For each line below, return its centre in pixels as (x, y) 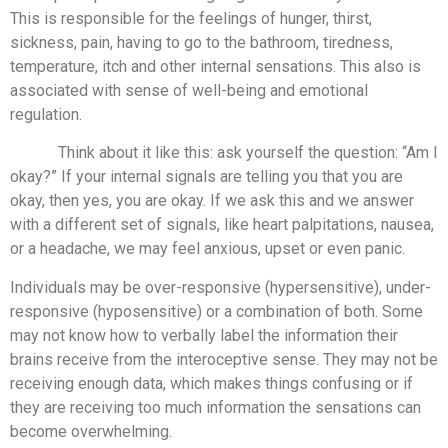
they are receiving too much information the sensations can (215, 407)
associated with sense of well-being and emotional (189, 90)
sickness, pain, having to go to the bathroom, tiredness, (201, 42)
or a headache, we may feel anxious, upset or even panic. (207, 249)
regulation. (46, 114)
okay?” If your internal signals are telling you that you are (206, 177)
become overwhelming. (91, 431)
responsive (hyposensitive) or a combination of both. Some (216, 311)
